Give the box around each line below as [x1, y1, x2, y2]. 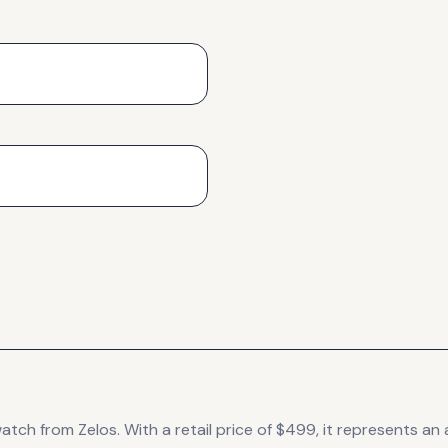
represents [333, 418, 418, 440]
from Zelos [36, 418, 117, 440]
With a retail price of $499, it [120, 418, 333, 440]
